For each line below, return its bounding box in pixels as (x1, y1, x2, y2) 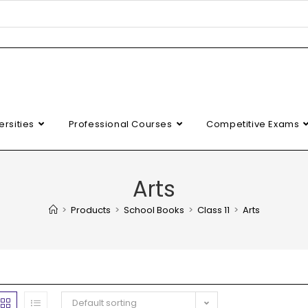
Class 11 (197, 203, 230, 217)
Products (70, 203, 111, 217)
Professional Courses (68, 118, 173, 131)
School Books (123, 203, 184, 217)
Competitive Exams (206, 118, 300, 131)
